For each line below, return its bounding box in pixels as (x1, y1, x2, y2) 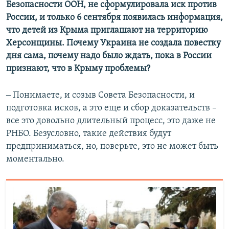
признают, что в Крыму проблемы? (6, 63, 150, 74)
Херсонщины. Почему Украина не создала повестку (6, 38, 221, 48)
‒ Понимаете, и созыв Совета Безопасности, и (6, 90, 195, 100)
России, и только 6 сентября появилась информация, (6, 12, 223, 22)
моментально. (6, 154, 64, 164)
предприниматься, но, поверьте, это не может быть (6, 141, 218, 151)
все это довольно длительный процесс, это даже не (6, 116, 216, 126)
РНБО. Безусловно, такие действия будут (6, 128, 171, 139)
